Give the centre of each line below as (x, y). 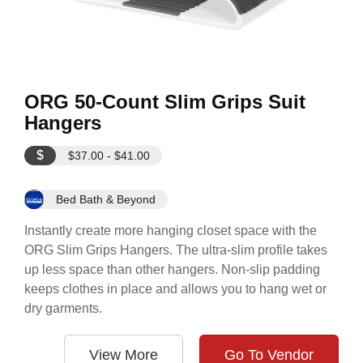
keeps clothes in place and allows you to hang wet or (175, 289)
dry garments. (63, 308)
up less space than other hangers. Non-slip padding (172, 269)
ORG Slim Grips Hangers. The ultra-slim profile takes (176, 250)
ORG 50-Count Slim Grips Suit (165, 102)
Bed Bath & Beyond (106, 199)
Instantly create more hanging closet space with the (171, 231)
